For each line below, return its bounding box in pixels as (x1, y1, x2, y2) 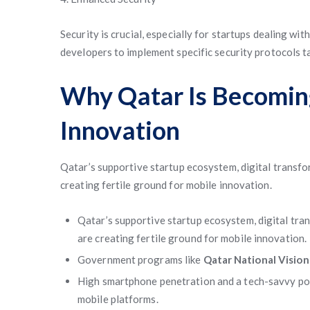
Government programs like (77, 253, 203, 266)
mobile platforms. (77, 293, 158, 305)
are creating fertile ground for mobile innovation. (77, 232, 307, 244)
